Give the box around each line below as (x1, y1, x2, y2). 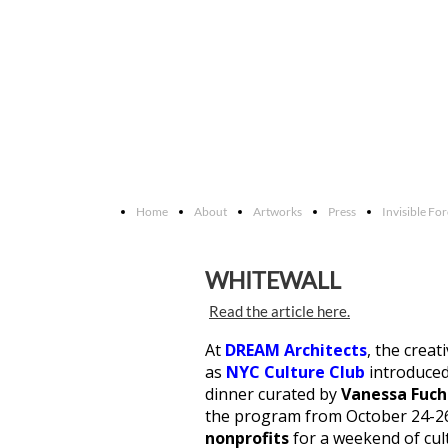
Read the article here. (209, 302, 350, 320)
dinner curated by (205, 383, 341, 405)
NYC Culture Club (226, 361, 365, 383)
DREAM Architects (225, 339, 367, 361)
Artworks (253, 204, 302, 219)
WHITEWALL (205, 266, 365, 294)
